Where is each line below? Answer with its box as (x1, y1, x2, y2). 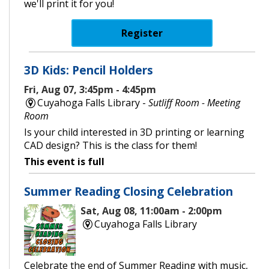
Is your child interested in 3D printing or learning (24, 125, 244, 139)
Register (121, 26, 163, 40)
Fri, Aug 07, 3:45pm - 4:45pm (24, 82, 156, 96)
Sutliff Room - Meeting (148, 95, 241, 109)
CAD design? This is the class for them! (24, 138, 197, 152)
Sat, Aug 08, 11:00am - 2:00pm (80, 204, 223, 217)
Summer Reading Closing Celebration (24, 183, 233, 199)
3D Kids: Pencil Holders (24, 61, 153, 78)
